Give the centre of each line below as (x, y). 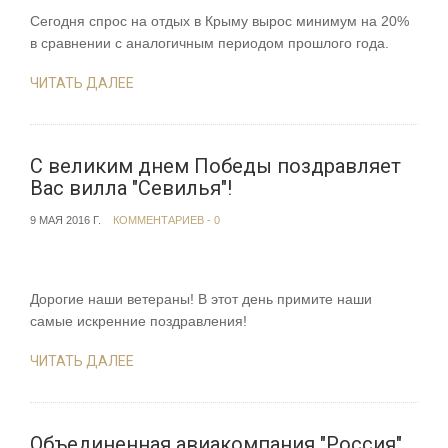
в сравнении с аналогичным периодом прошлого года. (209, 43)
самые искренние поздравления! (138, 321)
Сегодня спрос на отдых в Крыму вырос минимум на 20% (219, 21)
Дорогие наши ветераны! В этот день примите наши (201, 299)
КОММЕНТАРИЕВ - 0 (166, 220)
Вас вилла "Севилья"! (131, 188)
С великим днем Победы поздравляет (215, 166)
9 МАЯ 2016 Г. (65, 220)
